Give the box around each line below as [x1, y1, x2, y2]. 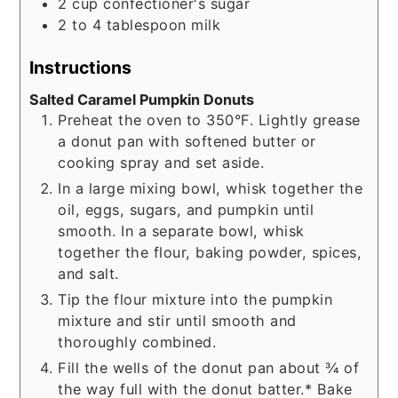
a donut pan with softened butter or [58, 131, 316, 150]
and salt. [58, 264, 119, 283]
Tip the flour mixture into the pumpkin [58, 290, 333, 308]
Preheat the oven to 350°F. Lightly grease [58, 110, 361, 129]
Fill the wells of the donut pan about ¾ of [58, 358, 360, 377]
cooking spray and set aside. [58, 153, 265, 171]
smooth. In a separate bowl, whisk [58, 221, 305, 240]
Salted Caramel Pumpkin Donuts [29, 90, 255, 108]
